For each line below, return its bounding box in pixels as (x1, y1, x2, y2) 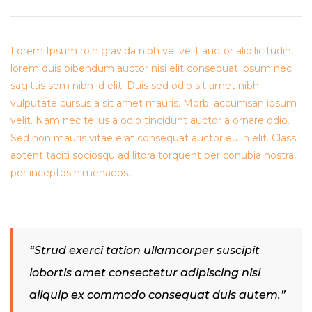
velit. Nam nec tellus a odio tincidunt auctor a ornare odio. (10, 114, 290, 127)
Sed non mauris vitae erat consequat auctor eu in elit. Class (10, 132, 296, 145)
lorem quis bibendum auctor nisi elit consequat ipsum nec (10, 62, 292, 75)
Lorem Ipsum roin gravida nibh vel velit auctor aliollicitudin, (10, 45, 293, 58)
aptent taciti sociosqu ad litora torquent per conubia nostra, (10, 149, 296, 162)
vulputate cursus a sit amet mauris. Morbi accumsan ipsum (10, 97, 297, 110)
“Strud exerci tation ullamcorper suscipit (29, 244, 260, 258)
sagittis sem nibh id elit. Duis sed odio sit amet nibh (10, 79, 259, 93)
